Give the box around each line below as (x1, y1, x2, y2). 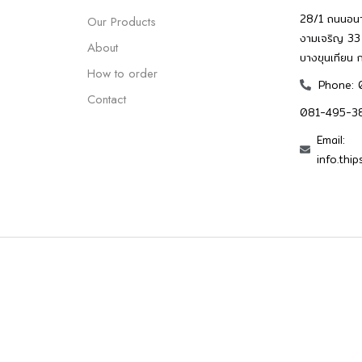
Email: (317, 132, 346, 148)
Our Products (87, 13, 156, 31)
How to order (87, 65, 158, 82)
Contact (87, 90, 126, 108)
